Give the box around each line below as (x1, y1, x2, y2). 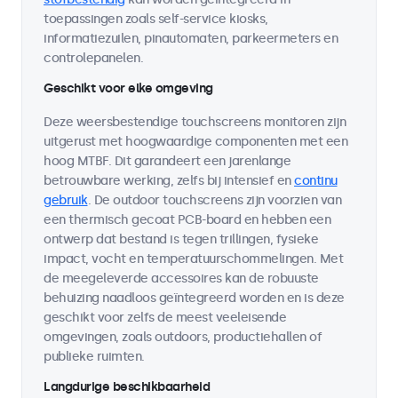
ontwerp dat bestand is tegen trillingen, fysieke (44, 232, 318, 247)
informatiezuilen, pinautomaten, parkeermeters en (44, 31, 338, 46)
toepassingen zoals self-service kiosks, (44, 12, 268, 27)
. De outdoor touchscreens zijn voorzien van (87, 193, 341, 208)
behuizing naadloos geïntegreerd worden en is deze (44, 291, 345, 306)
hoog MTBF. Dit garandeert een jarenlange (44, 154, 291, 169)
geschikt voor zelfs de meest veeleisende (44, 310, 286, 325)
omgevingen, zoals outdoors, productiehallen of (44, 330, 322, 345)
